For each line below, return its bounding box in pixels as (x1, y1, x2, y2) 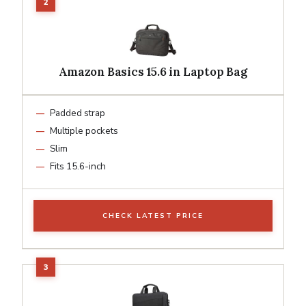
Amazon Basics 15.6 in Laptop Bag (59, 64, 247, 79)
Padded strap (50, 106, 105, 120)
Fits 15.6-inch (50, 159, 106, 173)
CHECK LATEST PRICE (102, 210, 204, 221)
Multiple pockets (50, 124, 118, 137)
